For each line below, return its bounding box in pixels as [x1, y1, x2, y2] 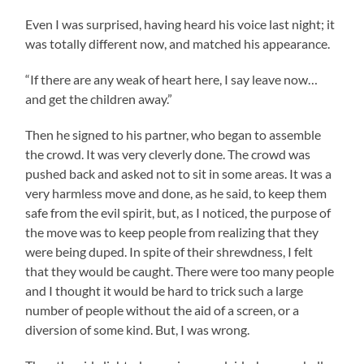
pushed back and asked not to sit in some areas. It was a [25, 165, 332, 181]
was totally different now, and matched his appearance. [25, 35, 331, 51]
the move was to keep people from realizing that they [25, 223, 319, 240]
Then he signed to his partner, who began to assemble [25, 126, 322, 142]
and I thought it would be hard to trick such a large [25, 282, 304, 298]
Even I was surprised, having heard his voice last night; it [25, 15, 336, 32]
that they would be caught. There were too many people [25, 262, 335, 279]
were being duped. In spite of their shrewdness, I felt [25, 243, 314, 259]
